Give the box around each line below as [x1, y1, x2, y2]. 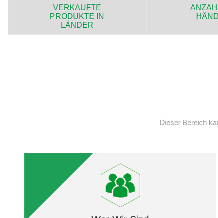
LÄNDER [60, 20, 94, 29]
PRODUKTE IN [50, 12, 105, 20]
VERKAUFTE [53, 3, 102, 12]
